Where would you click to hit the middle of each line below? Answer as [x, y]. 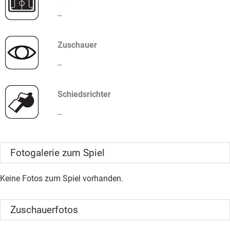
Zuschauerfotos [44, 209]
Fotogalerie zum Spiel [58, 152]
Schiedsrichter [84, 94]
